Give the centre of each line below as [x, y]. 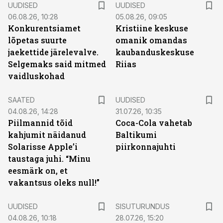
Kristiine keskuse [152, 28]
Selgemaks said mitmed [57, 64]
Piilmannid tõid [40, 123]
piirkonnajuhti [146, 147]
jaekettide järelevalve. [53, 52]
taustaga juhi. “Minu [49, 159]
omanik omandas [151, 40]
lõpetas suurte [37, 40]
